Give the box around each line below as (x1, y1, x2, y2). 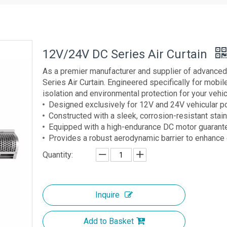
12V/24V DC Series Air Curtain (43, 47, 210, 61)
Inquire (95, 190, 120, 200)
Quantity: (43, 150, 73, 160)
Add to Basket (83, 216, 134, 226)
